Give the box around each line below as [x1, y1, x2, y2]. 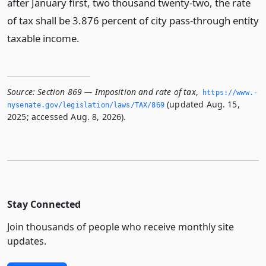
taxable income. [7, 31, 80, 45]
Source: [7, 86, 36, 97]
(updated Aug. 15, [164, 99, 240, 110]
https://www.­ [202, 88, 258, 97]
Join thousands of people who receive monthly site [7, 220, 234, 233]
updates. [7, 235, 46, 248]
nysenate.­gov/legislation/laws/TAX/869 [7, 101, 164, 109]
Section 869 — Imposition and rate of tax [37, 86, 196, 97]
